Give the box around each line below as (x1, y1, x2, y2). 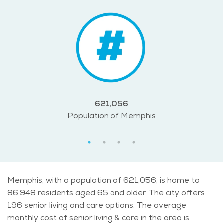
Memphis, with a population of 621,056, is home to (7, 175, 200, 186)
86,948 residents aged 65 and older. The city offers (7, 187, 205, 198)
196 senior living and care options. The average (7, 200, 186, 211)
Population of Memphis (67, 111, 156, 121)
